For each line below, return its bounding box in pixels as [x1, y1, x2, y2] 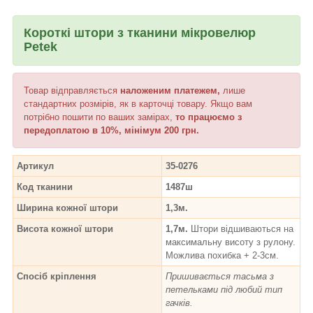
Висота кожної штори [17, 223, 113, 234]
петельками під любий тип [166, 284, 282, 295]
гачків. [166, 297, 193, 308]
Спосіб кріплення [17, 270, 96, 282]
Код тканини [17, 181, 73, 192]
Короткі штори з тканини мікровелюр [24, 25, 256, 40]
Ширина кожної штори [17, 202, 118, 213]
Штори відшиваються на [188, 223, 293, 234]
